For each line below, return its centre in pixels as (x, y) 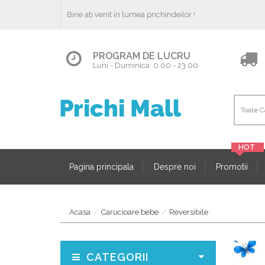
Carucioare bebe (130, 212)
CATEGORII (117, 257)
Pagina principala (101, 167)
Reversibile (189, 212)
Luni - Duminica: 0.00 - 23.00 (146, 65)
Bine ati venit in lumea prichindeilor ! (131, 14)
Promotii (232, 167)
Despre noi (175, 167)
